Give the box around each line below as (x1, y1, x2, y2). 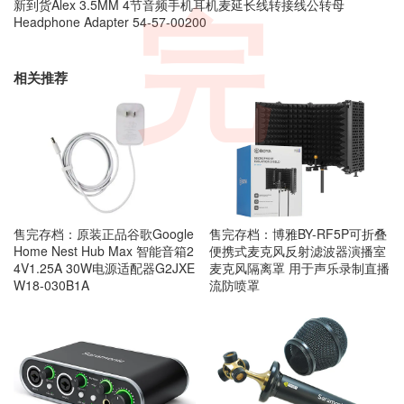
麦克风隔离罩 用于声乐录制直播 (208, 258, 390, 277)
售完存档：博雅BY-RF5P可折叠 (208, 224, 387, 243)
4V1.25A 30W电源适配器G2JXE (14, 258, 195, 277)
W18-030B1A (14, 275, 89, 294)
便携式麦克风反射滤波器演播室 (208, 241, 386, 260)
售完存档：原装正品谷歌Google (14, 224, 194, 243)
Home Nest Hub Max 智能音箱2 (14, 241, 194, 260)
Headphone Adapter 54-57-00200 (14, 12, 207, 31)
